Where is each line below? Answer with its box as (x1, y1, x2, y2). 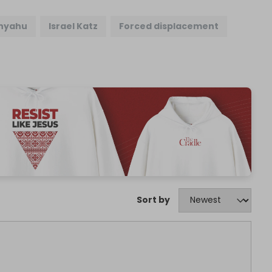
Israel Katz (49, 20, 98, 33)
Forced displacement (119, 20, 219, 33)
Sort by (136, 194, 170, 206)
